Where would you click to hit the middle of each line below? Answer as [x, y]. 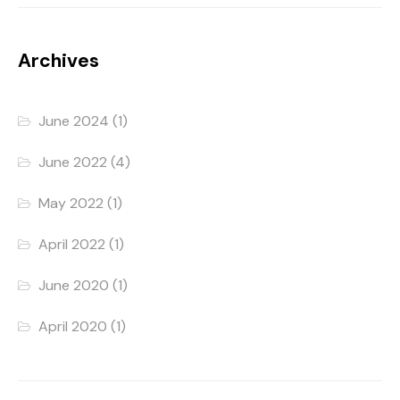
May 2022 [71, 204]
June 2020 [74, 286]
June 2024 [74, 121]
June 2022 [73, 162]
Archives [58, 61]
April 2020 [73, 327]
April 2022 [72, 245]
